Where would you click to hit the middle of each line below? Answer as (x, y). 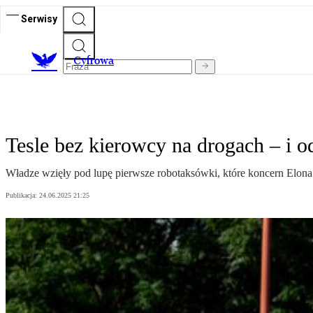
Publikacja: (22, 196)
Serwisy (39, 19)
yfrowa (97, 61)
